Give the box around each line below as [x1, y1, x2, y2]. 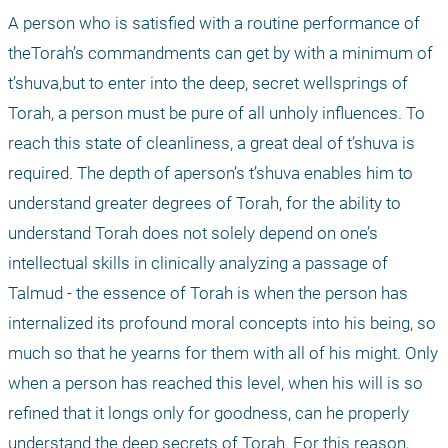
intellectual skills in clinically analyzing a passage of [8, 253, 388, 274]
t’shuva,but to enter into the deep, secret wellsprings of [8, 73, 408, 94]
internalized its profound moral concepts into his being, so [8, 313, 436, 334]
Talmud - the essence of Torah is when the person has [8, 283, 408, 304]
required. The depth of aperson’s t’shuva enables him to [8, 163, 413, 184]
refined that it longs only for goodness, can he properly [8, 403, 409, 424]
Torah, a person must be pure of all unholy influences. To [8, 103, 425, 124]
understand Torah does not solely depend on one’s [8, 223, 378, 244]
